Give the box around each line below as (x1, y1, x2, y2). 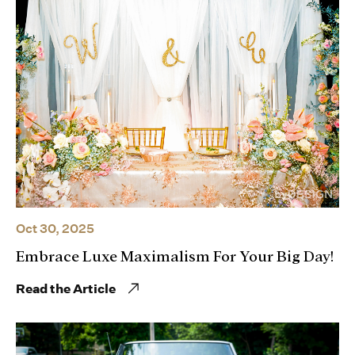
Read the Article (16, 281, 116, 296)
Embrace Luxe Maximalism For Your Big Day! (16, 249, 334, 264)
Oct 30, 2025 (16, 221, 94, 236)
